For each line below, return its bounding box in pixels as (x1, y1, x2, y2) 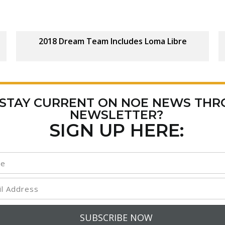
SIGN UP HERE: (49, 120, 184, 141)
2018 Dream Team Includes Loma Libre (38, 36, 187, 47)
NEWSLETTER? (69, 107, 163, 122)
